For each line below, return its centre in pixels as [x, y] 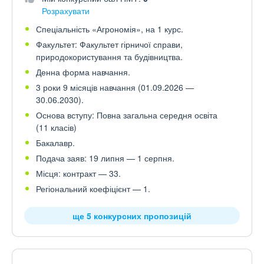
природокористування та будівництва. [109, 57]
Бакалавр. [55, 143]
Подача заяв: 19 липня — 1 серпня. [105, 158]
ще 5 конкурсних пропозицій [132, 216]
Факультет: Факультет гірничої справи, [109, 44]
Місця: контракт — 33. [78, 173]
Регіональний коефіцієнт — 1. [93, 189]
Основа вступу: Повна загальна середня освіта [127, 115]
